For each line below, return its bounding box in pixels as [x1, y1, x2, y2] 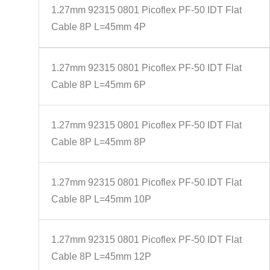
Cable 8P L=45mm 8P [51, 137, 146, 147]
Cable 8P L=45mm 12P [51, 251, 151, 262]
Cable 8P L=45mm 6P [51, 80, 146, 90]
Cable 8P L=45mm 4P [51, 22, 146, 32]
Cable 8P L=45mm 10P [51, 194, 151, 204]
